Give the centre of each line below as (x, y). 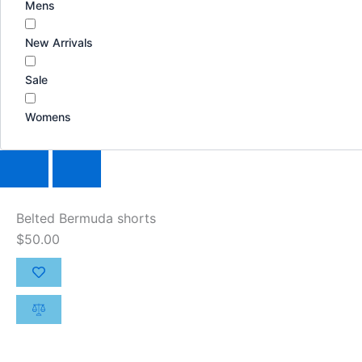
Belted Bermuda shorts (86, 219)
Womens (48, 116)
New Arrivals (59, 42)
